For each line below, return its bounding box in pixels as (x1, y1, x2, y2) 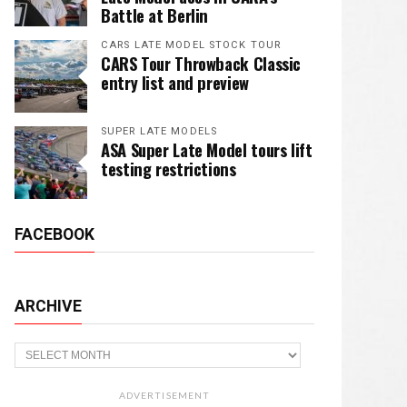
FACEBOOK (15, 225, 94, 243)
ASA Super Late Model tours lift (101, 137, 313, 162)
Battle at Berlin (101, 3, 209, 27)
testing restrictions (101, 156, 236, 181)
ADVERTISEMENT (119, 390, 210, 401)
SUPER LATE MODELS (101, 125, 218, 137)
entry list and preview (101, 70, 249, 94)
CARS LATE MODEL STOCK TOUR (101, 39, 282, 51)
